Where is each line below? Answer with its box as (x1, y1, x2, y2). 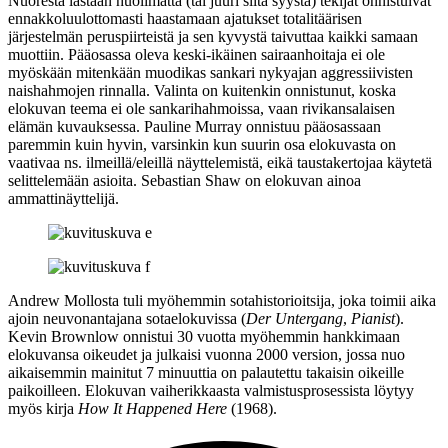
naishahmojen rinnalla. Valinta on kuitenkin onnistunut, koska (8, 81, 396, 99)
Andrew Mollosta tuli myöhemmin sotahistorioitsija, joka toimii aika (8, 291, 436, 309)
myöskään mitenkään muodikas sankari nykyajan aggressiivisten (8, 63, 413, 81)
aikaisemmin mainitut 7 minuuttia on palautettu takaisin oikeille (8, 363, 404, 381)
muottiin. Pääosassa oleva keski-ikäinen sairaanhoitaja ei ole (8, 45, 385, 63)
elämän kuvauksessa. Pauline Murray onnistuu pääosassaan (8, 117, 381, 135)
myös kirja (8, 399, 78, 417)
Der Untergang (246, 309, 343, 327)
